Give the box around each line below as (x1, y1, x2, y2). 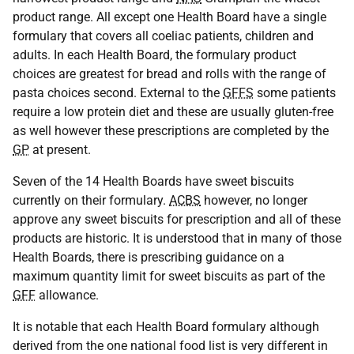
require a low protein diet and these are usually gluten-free (13, 104, 333, 119)
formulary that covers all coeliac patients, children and (13, 28, 314, 43)
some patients (254, 85, 336, 100)
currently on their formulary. (13, 193, 169, 208)
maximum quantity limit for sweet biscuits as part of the (13, 269, 325, 284)
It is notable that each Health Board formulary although (13, 319, 319, 334)
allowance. (36, 288, 99, 303)
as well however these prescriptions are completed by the (13, 123, 329, 138)
